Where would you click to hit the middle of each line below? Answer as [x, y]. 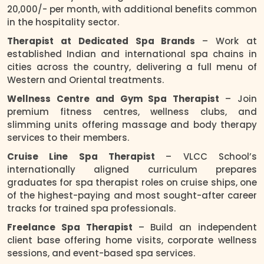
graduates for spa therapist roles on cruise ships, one [132, 182]
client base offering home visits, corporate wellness [132, 240]
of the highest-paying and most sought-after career [132, 195]
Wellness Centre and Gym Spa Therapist [116, 98]
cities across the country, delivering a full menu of [132, 67]
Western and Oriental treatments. [85, 80]
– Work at [230, 41]
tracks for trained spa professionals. [91, 208]
